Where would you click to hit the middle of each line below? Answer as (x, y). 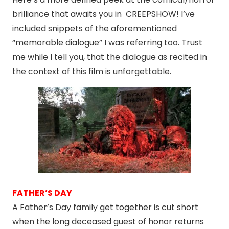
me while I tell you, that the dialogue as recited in (110, 57)
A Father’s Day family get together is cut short (105, 208)
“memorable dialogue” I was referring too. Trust (107, 43)
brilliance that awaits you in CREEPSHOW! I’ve (104, 14)
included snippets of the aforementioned (95, 29)
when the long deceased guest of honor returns (108, 222)
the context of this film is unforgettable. (92, 72)
